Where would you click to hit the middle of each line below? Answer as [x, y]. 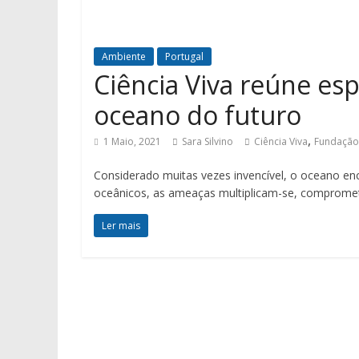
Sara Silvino [208, 141]
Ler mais [121, 226]
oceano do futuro [198, 115]
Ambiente [124, 56]
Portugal [184, 56]
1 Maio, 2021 [132, 141]
